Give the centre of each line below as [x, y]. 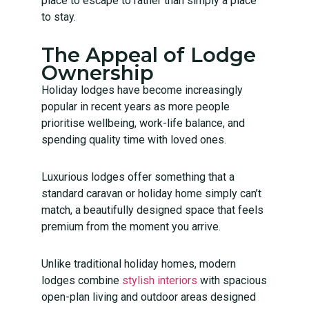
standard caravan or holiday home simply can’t [151, 193]
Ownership [98, 72]
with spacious [232, 280]
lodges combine [82, 280]
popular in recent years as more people [136, 106]
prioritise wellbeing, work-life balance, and [143, 123]
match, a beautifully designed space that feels [152, 210]
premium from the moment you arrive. [131, 226]
